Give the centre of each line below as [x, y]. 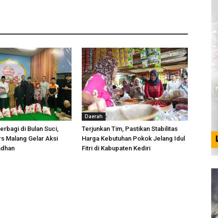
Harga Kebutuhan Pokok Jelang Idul [133, 138]
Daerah [94, 116]
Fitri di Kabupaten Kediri [116, 148]
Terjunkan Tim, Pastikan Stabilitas [130, 129]
